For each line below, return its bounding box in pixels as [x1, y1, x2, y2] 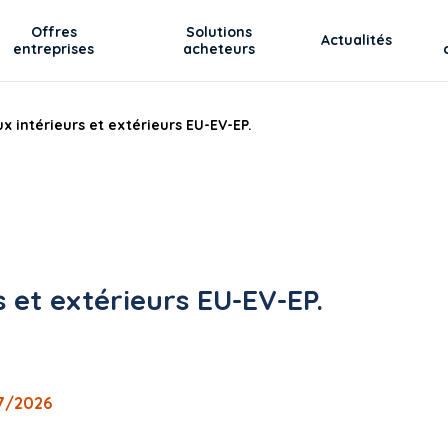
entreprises [13, 39, 95, 58]
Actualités [321, 31, 393, 49]
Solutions [186, 22, 253, 41]
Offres [30, 22, 77, 41]
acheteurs [183, 39, 256, 58]
